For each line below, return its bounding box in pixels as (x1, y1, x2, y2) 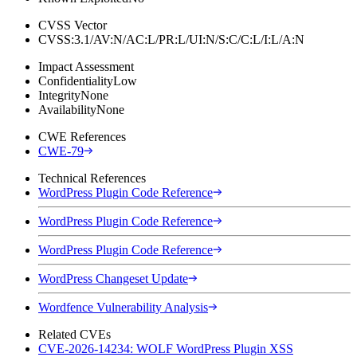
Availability (38, 102, 96, 116)
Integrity (38, 88, 80, 102)
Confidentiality (38, 73, 113, 88)
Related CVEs (38, 327, 111, 341)
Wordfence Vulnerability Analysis (38, 300, 208, 314)
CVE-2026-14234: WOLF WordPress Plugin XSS (38, 341, 293, 355)
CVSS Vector (38, 18, 107, 32)
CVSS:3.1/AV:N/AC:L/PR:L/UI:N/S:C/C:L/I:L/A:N (38, 32, 304, 46)
